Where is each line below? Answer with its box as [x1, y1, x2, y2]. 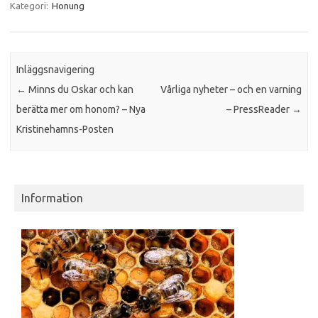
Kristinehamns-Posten [16, 123, 114, 135]
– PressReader [226, 103, 292, 115]
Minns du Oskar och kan [26, 83, 134, 95]
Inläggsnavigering [16, 63, 95, 75]
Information [21, 192, 83, 205]
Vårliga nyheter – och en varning [160, 83, 302, 95]
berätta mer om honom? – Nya [16, 103, 146, 115]
